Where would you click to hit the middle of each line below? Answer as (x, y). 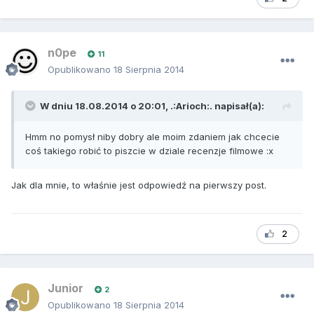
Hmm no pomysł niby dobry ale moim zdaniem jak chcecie (152, 137)
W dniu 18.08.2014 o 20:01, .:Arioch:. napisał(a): (152, 106)
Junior (66, 288)
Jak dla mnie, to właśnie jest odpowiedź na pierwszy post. (139, 185)
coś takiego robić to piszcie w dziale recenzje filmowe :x (152, 151)
